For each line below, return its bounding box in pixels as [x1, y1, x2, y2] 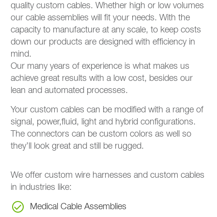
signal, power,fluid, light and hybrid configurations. [11, 117, 196, 126]
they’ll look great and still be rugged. [11, 141, 144, 151]
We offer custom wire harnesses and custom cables [11, 170, 205, 180]
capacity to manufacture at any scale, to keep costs [11, 25, 201, 34]
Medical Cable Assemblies [30, 202, 127, 211]
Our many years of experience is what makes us [11, 62, 190, 71]
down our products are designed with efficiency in [11, 37, 196, 46]
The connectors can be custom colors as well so [11, 129, 192, 139]
